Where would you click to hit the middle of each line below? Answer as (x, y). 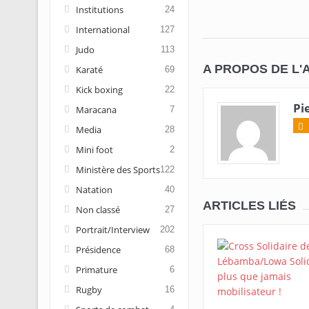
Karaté (89, 70)
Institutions (99, 10)
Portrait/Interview (112, 230)
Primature (96, 270)
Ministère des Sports (118, 170)
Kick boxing (99, 90)
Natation (94, 190)
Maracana (96, 110)
